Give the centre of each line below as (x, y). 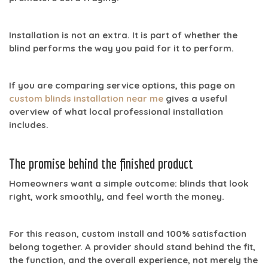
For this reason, (45, 233)
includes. (29, 124)
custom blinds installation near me (86, 98)
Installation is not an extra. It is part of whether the (123, 35)
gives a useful (195, 98)
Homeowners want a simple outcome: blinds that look (129, 183)
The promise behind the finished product (101, 163)
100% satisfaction (206, 233)
